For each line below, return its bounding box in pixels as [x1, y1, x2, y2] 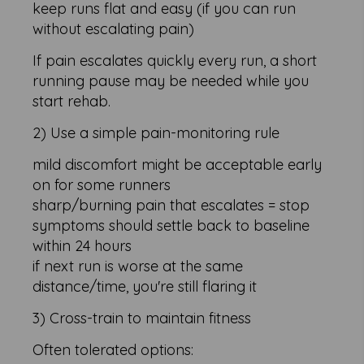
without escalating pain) [32, 19, 195, 39]
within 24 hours [32, 236, 132, 256]
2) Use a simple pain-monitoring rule [32, 123, 280, 143]
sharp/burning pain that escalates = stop [32, 196, 310, 215]
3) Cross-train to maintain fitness [32, 309, 252, 328]
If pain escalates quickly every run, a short [32, 51, 318, 71]
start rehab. [32, 92, 111, 111]
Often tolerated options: [32, 340, 194, 360]
